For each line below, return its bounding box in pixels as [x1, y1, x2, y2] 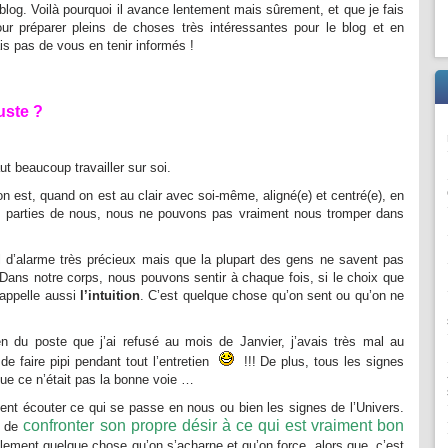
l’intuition [75, 288, 140, 303]
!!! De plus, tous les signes [233, 354, 405, 369]
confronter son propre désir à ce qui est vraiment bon [23, 417, 404, 434]
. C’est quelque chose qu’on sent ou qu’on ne [140, 288, 404, 303]
